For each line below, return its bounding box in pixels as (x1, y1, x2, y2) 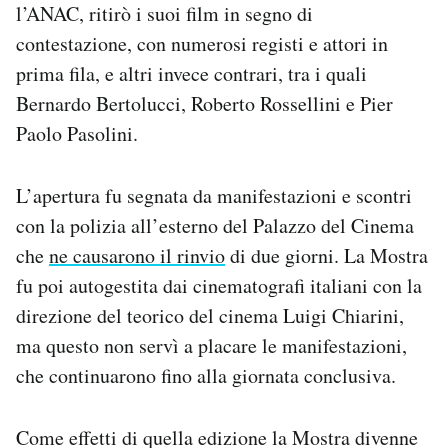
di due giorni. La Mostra (225, 242, 428, 270)
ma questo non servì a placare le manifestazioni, (16, 332, 407, 360)
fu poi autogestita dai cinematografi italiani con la (16, 272, 422, 300)
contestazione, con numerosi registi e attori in (16, 30, 388, 58)
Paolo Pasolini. (16, 120, 138, 148)
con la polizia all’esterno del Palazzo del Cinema (16, 212, 414, 240)
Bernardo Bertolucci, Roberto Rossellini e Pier (16, 90, 393, 118)
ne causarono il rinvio (49, 242, 225, 270)
